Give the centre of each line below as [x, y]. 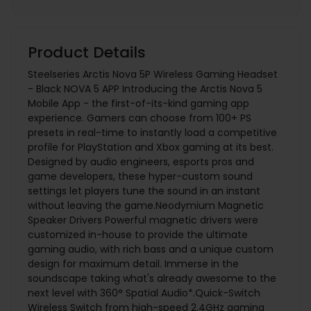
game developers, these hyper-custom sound [140, 177]
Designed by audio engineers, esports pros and [141, 162]
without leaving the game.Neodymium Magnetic [146, 206]
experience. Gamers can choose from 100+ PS [140, 118]
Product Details [87, 53]
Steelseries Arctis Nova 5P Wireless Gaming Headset [153, 75]
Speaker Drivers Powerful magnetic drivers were [143, 220]
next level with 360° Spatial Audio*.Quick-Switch [144, 293]
